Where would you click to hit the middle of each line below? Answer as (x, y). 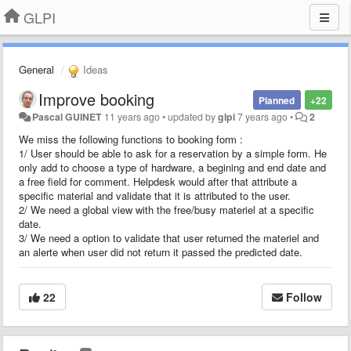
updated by (193, 116)
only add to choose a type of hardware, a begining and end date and (172, 167)
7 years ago (263, 116)
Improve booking (96, 99)
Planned (277, 100)
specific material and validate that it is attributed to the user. (155, 195)
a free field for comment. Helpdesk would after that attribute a (158, 181)
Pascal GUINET (67, 116)
